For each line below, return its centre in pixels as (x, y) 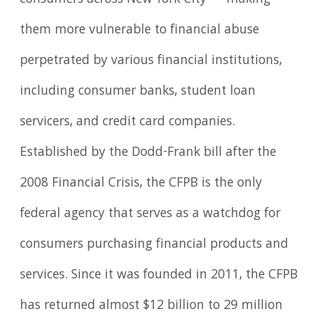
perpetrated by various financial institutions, (151, 62)
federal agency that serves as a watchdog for (151, 215)
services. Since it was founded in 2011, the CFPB (159, 276)
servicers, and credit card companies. (128, 123)
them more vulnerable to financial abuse (140, 31)
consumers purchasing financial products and (155, 245)
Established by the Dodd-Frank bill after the (148, 153)
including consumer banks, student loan (138, 92)
